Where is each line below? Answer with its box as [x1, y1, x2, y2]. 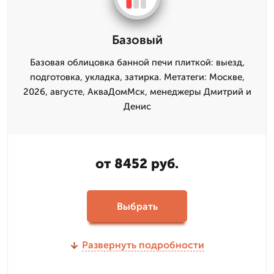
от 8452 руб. [95, 155, 179, 172]
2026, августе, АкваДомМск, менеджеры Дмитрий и [23, 86, 251, 97]
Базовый [111, 32, 163, 47]
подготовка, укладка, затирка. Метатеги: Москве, [29, 72, 245, 83]
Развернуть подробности [81, 239, 204, 251]
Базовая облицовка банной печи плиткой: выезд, [29, 57, 245, 68]
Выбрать [116, 200, 158, 212]
